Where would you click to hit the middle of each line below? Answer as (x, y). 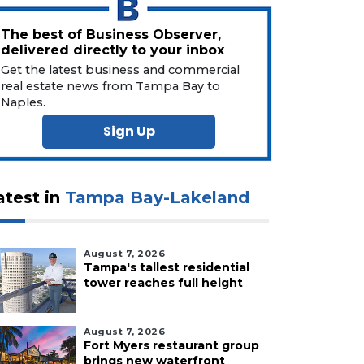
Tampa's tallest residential (167, 268)
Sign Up (129, 132)
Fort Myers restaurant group (171, 346)
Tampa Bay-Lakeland (157, 198)
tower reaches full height (163, 283)
